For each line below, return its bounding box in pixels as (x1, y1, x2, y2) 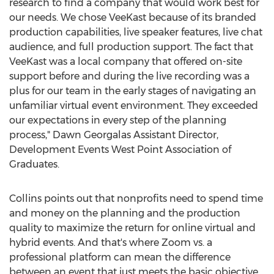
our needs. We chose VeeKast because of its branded (9, 12, 256, 23)
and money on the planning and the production (9, 207, 240, 219)
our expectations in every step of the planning (9, 114, 226, 126)
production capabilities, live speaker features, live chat (9, 26, 262, 38)
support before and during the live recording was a (9, 70, 250, 82)
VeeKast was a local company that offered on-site (9, 56, 242, 67)
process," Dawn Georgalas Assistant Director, (9, 129, 218, 141)
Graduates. (9, 158, 59, 170)
